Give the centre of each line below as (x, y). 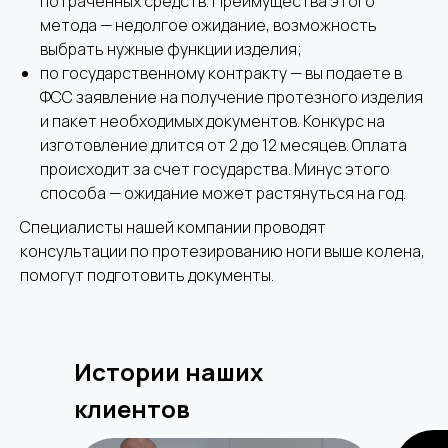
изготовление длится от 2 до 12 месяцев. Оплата (223, 145)
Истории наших (168, 371)
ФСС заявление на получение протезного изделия (231, 97)
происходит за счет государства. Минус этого (215, 169)
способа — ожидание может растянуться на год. (223, 193)
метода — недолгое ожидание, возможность (208, 25)
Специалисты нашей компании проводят (173, 227)
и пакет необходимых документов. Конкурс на (212, 121)
